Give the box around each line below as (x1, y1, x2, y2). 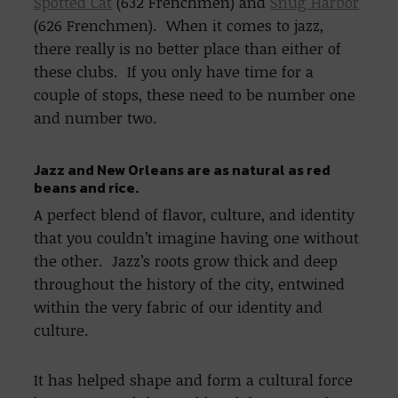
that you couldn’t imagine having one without (34, 227, 360, 249)
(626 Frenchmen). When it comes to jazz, (34, 15, 324, 36)
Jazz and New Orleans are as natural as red (34, 159, 331, 181)
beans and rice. (34, 177, 139, 199)
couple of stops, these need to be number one (34, 84, 356, 106)
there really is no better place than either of (34, 38, 342, 60)
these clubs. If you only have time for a (34, 61, 314, 83)
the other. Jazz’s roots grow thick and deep (34, 251, 338, 272)
